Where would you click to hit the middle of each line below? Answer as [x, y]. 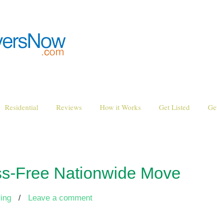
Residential [22, 107]
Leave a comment [60, 198]
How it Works [120, 107]
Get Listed [174, 107]
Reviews [69, 107]
